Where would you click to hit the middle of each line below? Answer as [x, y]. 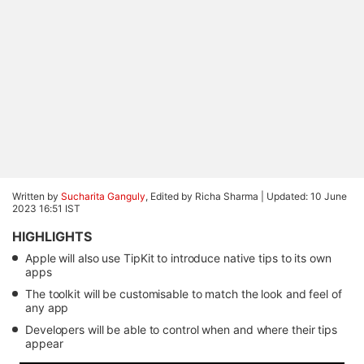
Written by [37, 196]
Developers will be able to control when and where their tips [181, 329]
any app [47, 308]
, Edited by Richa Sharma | [206, 196]
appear [44, 343]
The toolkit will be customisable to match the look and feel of [184, 294]
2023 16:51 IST [46, 208]
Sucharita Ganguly [103, 196]
